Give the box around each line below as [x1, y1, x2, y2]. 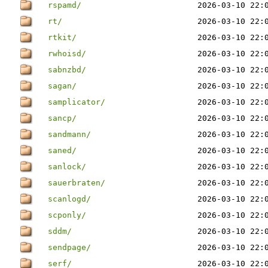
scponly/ [48, 211, 86, 220]
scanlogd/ [48, 194, 91, 203]
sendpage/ [48, 243, 91, 252]
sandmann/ [48, 130, 91, 139]
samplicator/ [48, 98, 105, 106]
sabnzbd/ [48, 65, 86, 74]
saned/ [48, 146, 77, 155]
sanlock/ [48, 162, 86, 171]
